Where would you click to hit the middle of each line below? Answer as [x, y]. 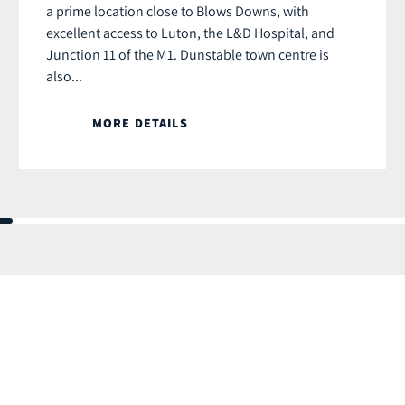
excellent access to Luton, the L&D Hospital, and [190, 33]
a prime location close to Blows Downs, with [178, 11]
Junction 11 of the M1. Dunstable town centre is [188, 55]
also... [64, 76]
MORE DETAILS [140, 123]
